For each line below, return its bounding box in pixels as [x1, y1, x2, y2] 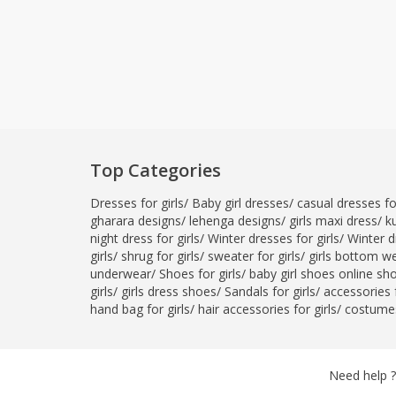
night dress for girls [90, 230, 200, 247]
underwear [90, 265, 151, 282]
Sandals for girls [225, 283, 316, 300]
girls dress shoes [121, 283, 217, 300]
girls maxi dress [289, 212, 377, 229]
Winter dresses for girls [208, 230, 339, 247]
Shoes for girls [159, 265, 241, 282]
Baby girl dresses [192, 194, 289, 211]
